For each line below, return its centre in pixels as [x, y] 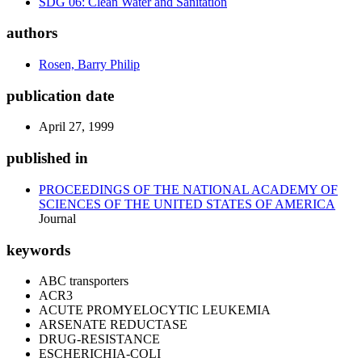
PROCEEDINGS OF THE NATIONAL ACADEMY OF [188, 189]
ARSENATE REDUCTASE [113, 325]
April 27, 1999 [76, 127]
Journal [57, 218]
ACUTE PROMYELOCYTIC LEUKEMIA [155, 310]
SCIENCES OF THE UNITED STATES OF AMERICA [187, 204]
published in [47, 158]
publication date [60, 95]
